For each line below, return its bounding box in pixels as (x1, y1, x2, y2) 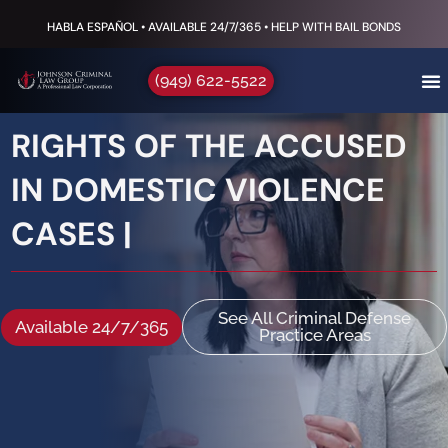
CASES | (11, 213, 132, 255)
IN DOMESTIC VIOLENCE (11, 169, 385, 211)
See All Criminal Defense (218, 308, 411, 328)
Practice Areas (258, 325, 371, 345)
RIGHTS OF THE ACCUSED (11, 125, 407, 167)
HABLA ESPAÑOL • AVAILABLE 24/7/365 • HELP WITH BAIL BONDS (47, 18, 401, 35)
